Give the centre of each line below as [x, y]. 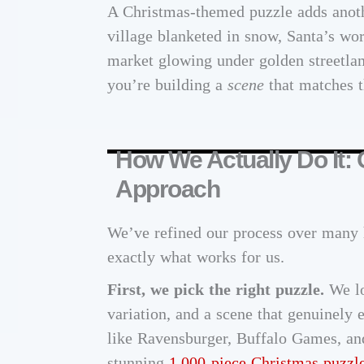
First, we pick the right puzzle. [216, 290]
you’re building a [167, 85]
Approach [167, 189]
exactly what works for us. [196, 257]
